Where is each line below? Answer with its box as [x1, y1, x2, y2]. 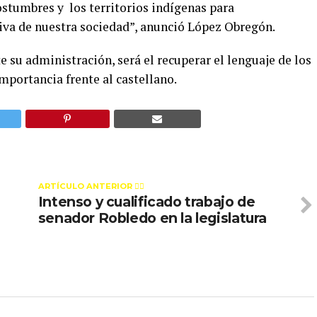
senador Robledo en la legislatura [38, 209, 267, 226]
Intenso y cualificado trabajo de [38, 193, 255, 210]
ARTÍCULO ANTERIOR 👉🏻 [38, 181, 144, 191]
